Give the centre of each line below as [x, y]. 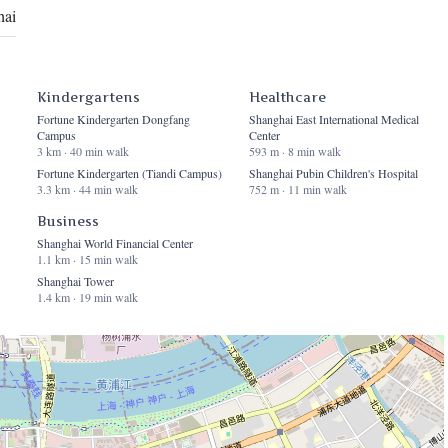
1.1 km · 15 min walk [87, 259]
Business [67, 221]
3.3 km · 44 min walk [87, 189]
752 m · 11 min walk [298, 189]
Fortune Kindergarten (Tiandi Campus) [129, 173]
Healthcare [288, 97]
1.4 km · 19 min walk [87, 297]
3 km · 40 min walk [82, 151]
